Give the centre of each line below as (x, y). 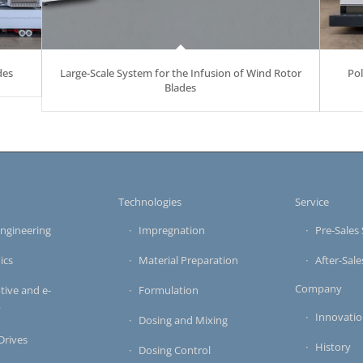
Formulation (168, 290)
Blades (181, 88)
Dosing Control (174, 350)
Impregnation (171, 231)
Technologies (149, 202)
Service (312, 202)
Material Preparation (188, 261)
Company (319, 289)
